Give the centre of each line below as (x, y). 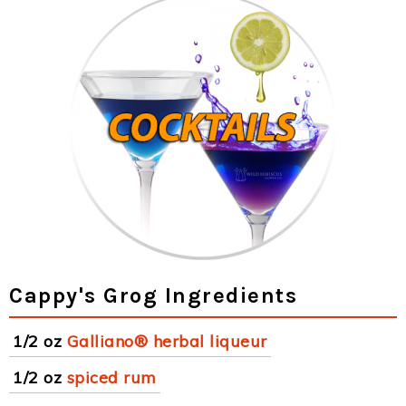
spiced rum (111, 377)
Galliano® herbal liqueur (167, 341)
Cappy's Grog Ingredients (153, 295)
